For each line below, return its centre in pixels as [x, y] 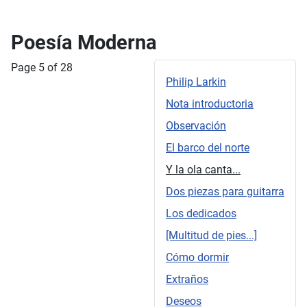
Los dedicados [201, 214]
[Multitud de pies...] [211, 236]
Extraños [187, 280]
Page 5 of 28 [42, 68]
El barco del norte [208, 148]
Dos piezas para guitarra [225, 192]
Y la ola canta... [203, 170]
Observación [196, 126]
